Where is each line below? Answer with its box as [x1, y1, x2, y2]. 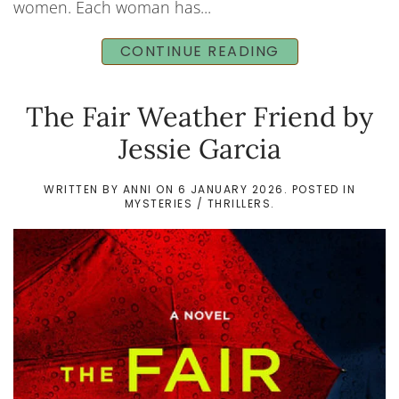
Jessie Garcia [118, 130, 281, 166]
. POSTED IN [283, 181, 355, 197]
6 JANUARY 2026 [177, 181, 284, 197]
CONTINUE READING [119, 40, 280, 61]
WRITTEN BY [44, 181, 123, 197]
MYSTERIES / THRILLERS [124, 195, 271, 211]
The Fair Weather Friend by [26, 98, 373, 134]
